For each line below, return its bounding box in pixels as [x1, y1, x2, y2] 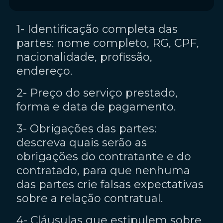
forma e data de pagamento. [16, 100, 176, 113]
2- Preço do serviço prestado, [16, 86, 178, 100]
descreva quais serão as [16, 135, 147, 149]
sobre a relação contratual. [16, 191, 163, 205]
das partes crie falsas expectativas [16, 177, 204, 191]
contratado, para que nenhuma [16, 163, 190, 177]
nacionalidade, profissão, [16, 50, 152, 64]
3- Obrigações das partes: [16, 121, 156, 135]
